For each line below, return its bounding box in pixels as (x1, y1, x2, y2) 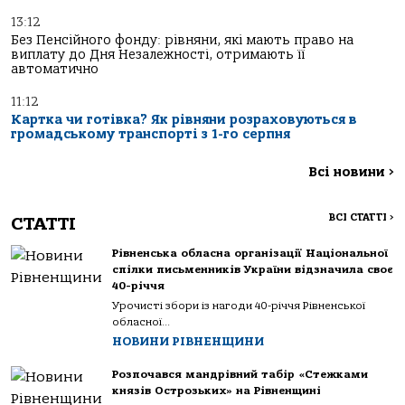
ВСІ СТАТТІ (328, 212, 390, 223)
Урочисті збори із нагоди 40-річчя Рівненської (112, 299, 365, 312)
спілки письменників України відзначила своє (112, 263, 392, 276)
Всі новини (308, 165, 389, 180)
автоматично (11, 61, 99, 77)
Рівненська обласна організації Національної (112, 247, 388, 259)
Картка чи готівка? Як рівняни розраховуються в (11, 112, 357, 127)
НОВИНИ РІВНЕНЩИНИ (112, 334, 264, 348)
